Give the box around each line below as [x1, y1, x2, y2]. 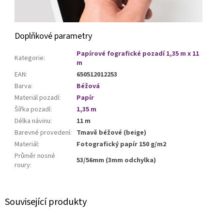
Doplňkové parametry [15, 30, 92, 43]
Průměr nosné [15, 151, 55, 161]
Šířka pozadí [15, 105, 50, 115]
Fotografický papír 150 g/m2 [77, 139, 166, 150]
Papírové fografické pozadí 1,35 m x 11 [77, 49, 199, 59]
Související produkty [5, 195, 87, 209]
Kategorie [15, 53, 44, 63]
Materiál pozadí [15, 93, 59, 103]
